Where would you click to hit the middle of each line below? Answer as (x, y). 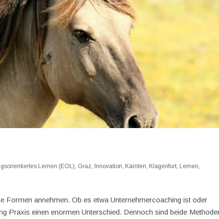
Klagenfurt (163, 166)
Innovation (109, 166)
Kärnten (136, 166)
